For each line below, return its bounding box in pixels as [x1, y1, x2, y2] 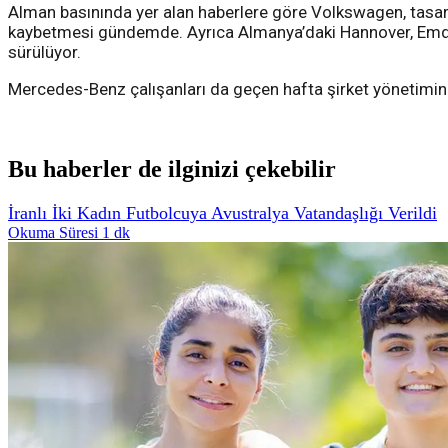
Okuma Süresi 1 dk [8, 223, 130, 241]
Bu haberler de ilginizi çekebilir [8, 156, 336, 183]
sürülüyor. [8, 42, 81, 63]
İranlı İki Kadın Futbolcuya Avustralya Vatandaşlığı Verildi [8, 202, 437, 223]
